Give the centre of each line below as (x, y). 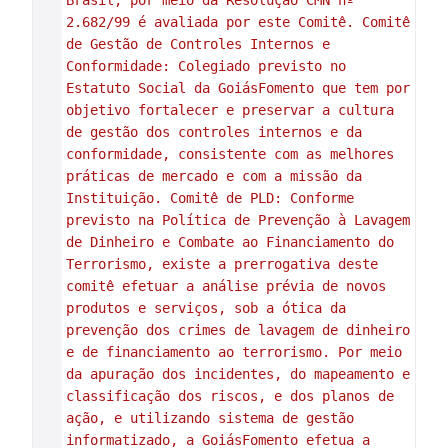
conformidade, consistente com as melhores (229, 154)
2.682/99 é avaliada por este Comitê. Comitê (237, 22)
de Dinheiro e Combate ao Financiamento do (229, 242)
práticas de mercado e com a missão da (213, 176)
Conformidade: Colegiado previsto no (205, 66)
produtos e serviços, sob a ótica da (205, 308)
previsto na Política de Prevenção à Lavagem (237, 220)
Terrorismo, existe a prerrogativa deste (221, 264)
